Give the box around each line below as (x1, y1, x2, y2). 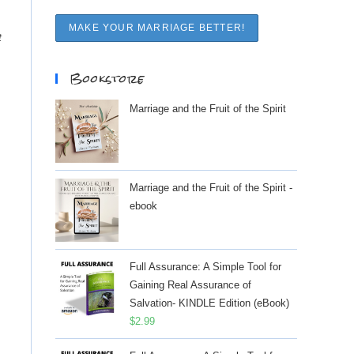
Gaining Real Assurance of (130, 279, 251, 291)
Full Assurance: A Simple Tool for (130, 261, 281, 273)
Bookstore (70, 66, 145, 91)
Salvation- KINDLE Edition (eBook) (130, 297, 289, 309)
